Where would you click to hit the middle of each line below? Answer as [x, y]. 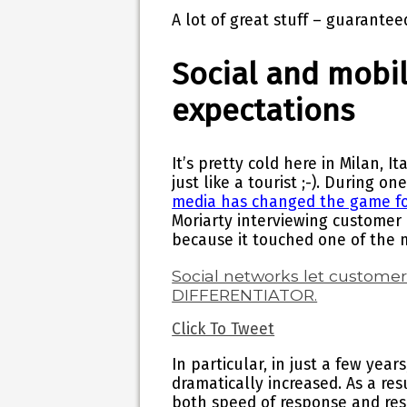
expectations [263, 110]
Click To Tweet [223, 330]
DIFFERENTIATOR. [245, 294]
